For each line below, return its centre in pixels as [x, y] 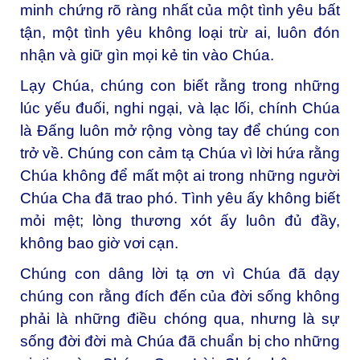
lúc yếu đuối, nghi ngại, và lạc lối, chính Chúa [180, 108]
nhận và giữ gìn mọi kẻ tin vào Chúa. [147, 55]
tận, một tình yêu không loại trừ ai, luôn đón [180, 33]
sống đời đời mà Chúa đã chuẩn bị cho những [180, 341]
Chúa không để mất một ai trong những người [180, 176]
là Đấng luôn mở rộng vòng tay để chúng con [180, 131]
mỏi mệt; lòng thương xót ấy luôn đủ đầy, [180, 221]
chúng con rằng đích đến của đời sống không [180, 296]
